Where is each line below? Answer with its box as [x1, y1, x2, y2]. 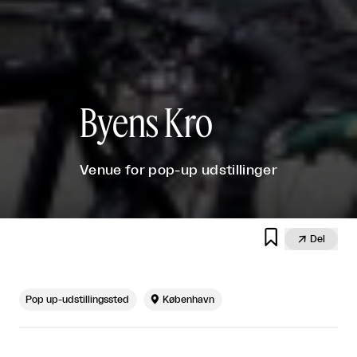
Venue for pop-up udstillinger [80, 163, 277, 178]
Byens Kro [80, 98, 214, 146]
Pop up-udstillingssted [25, 295, 130, 305]
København [163, 295, 215, 305]
